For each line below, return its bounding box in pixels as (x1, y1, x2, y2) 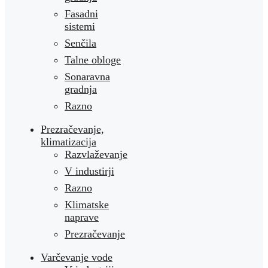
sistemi (65, 20, 95, 33)
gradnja (65, 83, 97, 96)
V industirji (65, 165, 114, 178)
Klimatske (65, 199, 109, 211)
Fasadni (65, 8, 98, 20)
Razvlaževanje (65, 148, 127, 161)
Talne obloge (65, 54, 121, 66)
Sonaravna (65, 71, 110, 83)
